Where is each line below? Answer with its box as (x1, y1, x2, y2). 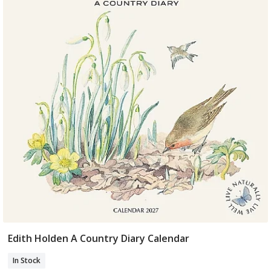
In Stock (13, 255, 41, 266)
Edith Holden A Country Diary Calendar (8, 232, 190, 246)
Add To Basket (102, 233, 169, 247)
